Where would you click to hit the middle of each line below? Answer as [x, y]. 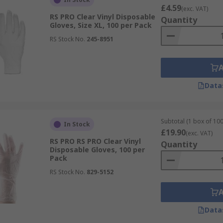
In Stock [77, 124]
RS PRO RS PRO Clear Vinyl [95, 141]
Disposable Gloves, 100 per [97, 150]
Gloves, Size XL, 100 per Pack [101, 25]
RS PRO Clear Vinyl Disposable [102, 17]
